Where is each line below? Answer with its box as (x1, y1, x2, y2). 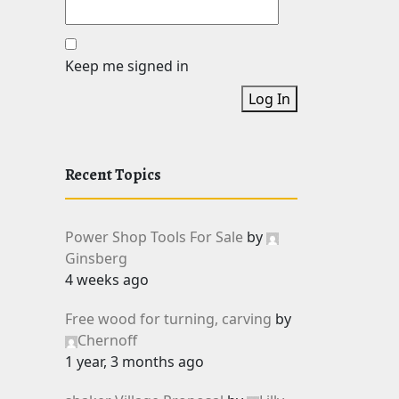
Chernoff (77, 330, 137, 350)
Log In (248, 89, 290, 109)
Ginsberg (65, 248, 127, 268)
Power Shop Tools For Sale (65, 227, 243, 247)
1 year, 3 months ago (65, 352, 204, 371)
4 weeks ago (65, 270, 149, 289)
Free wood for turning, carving (65, 309, 272, 329)
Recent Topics (65, 164, 161, 185)
